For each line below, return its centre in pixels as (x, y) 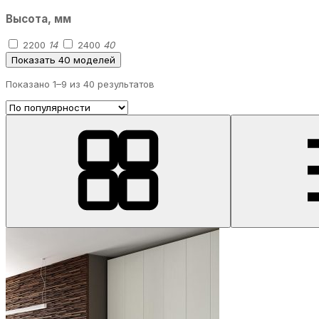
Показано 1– (33, 84)
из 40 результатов (111, 84)
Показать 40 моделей (63, 60)
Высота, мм (38, 19)
